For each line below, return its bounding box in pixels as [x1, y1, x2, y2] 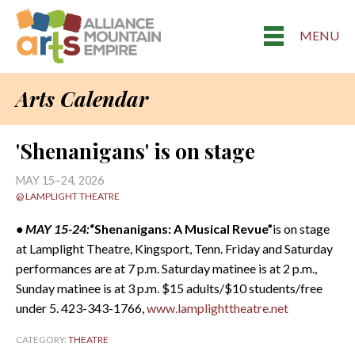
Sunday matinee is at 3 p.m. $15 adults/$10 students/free [16, 281, 323, 296]
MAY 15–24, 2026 [16, 174, 104, 187]
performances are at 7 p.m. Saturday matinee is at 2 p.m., [16, 261, 317, 276]
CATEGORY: [16, 334, 68, 345]
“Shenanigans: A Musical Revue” [90, 221, 273, 236]
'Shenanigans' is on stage [16, 137, 255, 165]
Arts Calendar [16, 85, 148, 113]
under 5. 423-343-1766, [16, 300, 147, 315]
